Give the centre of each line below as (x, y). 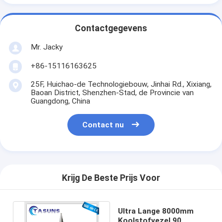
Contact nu (103, 125)
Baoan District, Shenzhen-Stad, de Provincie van (112, 92)
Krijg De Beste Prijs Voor (111, 178)
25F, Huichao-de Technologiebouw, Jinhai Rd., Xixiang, (121, 84)
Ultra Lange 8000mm (156, 211)
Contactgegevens (111, 28)
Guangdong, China (60, 101)
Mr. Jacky (46, 47)
